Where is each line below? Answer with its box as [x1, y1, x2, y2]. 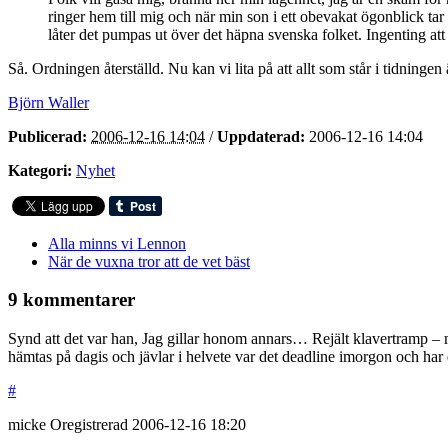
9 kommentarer [8, 289, 135, 311]
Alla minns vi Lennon [48, 234, 186, 252]
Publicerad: [8, 127, 87, 145]
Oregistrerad [50, 416, 132, 434]
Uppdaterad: [217, 127, 305, 145]
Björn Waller [8, 93, 89, 111]
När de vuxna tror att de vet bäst [48, 252, 250, 270]
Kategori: [8, 161, 72, 179]
